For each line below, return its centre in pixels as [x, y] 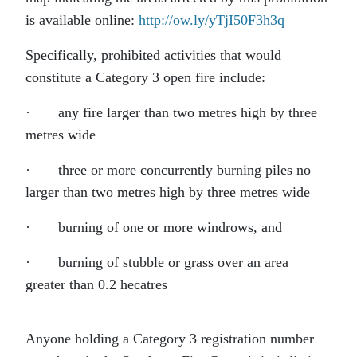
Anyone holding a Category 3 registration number [170, 339]
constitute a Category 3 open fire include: [145, 78]
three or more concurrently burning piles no [184, 170]
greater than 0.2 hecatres [96, 285]
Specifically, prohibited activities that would [153, 55]
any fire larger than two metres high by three [188, 113]
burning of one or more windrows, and [170, 228]
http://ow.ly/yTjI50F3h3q [212, 20]
